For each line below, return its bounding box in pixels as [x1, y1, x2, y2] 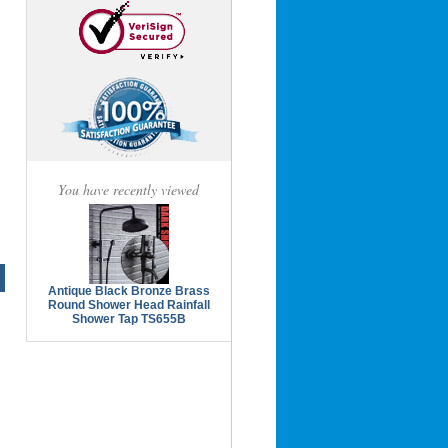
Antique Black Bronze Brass [47, 283, 210, 298]
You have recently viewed [58, 180, 200, 200]
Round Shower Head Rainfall [47, 297, 210, 312]
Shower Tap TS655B [71, 311, 186, 326]
